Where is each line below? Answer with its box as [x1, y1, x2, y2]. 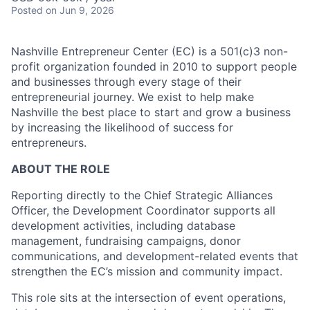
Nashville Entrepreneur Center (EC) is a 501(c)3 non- [11, 44, 288, 58]
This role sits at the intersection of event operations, [11, 290, 286, 304]
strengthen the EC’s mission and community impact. [11, 264, 282, 278]
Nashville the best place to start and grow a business [11, 104, 291, 119]
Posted [11, 3, 43, 16]
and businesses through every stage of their [11, 74, 241, 89]
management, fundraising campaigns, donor [11, 233, 241, 248]
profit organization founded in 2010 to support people [11, 59, 297, 73]
